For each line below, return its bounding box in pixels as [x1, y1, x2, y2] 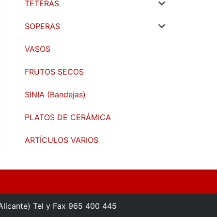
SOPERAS [25, 21, 60, 31]
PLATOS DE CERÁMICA [25, 112, 111, 123]
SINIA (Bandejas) [25, 90, 86, 100]
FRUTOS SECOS [25, 67, 84, 77]
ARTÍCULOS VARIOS [25, 135, 98, 145]
